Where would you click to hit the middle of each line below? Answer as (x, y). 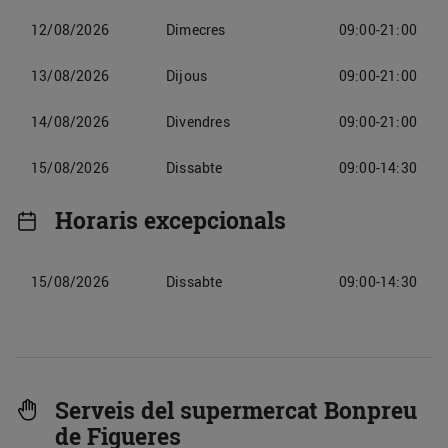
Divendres (198, 121)
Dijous (187, 75)
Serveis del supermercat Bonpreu (236, 410)
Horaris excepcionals (170, 220)
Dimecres (196, 29)
